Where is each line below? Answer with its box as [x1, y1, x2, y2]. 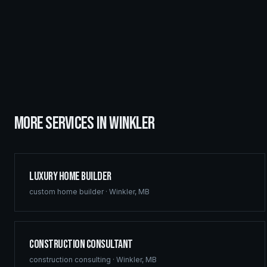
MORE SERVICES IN [14, 113, 110, 134]
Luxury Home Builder [29, 169, 111, 184]
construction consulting [29, 255, 111, 264]
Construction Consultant [29, 237, 133, 252]
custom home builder [29, 187, 104, 196]
